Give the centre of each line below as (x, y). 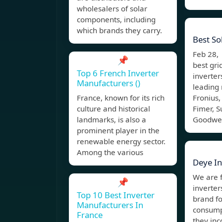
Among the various (110, 152)
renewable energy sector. (121, 141)
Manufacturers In (110, 205)
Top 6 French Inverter (118, 73)
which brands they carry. (119, 30)
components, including (116, 20)
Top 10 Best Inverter (116, 195)
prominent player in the (118, 131)
